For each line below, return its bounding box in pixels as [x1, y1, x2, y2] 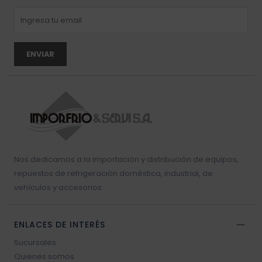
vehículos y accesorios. [14, 181, 104, 193]
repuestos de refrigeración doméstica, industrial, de [14, 167, 213, 179]
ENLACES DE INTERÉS [14, 218, 105, 230]
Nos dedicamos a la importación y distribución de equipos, [14, 153, 239, 165]
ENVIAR [26, 49, 54, 60]
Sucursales [14, 236, 56, 248]
